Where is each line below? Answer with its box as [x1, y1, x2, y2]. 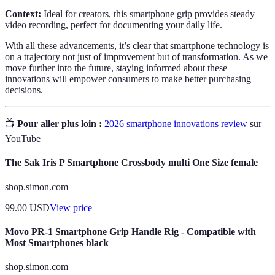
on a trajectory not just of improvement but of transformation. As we [5, 51, 268, 62]
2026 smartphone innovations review [104, 118, 247, 129]
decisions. [5, 84, 43, 95]
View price [50, 202, 92, 213]
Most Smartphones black [5, 237, 109, 248]
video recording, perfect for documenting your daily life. [5, 19, 222, 30]
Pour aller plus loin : [17, 118, 102, 129]
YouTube [5, 133, 41, 144]
